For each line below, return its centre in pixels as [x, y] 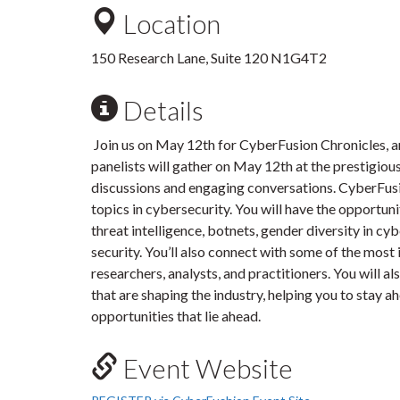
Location [169, 23]
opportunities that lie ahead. [176, 316]
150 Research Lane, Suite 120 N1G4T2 [209, 58]
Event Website [205, 368]
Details [161, 110]
